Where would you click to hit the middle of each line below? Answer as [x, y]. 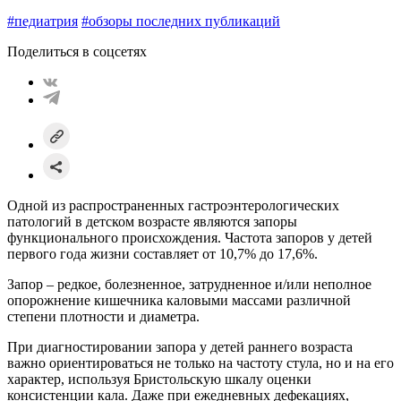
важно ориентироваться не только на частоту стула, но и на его [200, 363]
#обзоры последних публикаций [181, 21]
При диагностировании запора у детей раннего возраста [180, 346]
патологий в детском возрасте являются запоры [152, 221]
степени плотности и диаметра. [103, 316]
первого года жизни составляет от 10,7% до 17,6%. [162, 253]
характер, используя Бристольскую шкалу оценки [159, 379]
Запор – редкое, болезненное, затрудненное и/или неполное [189, 284]
